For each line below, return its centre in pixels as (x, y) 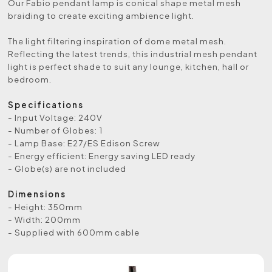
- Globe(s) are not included (67, 168)
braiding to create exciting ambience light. (101, 15)
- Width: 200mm (45, 219)
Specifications (46, 104)
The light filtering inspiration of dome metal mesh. (117, 41)
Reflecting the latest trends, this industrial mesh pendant (133, 53)
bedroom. (30, 79)
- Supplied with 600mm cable (74, 232)
